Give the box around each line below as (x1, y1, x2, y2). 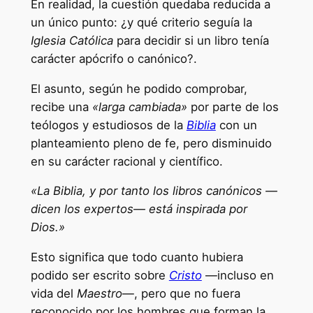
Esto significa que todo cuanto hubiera (30, 250, 243, 265)
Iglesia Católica (30, 33, 113, 48)
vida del (30, 286, 77, 301)
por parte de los (187, 99, 279, 114)
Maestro (76, 286, 122, 301)
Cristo (168, 268, 202, 283)
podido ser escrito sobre (30, 268, 169, 283)
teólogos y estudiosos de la (30, 117, 187, 132)
